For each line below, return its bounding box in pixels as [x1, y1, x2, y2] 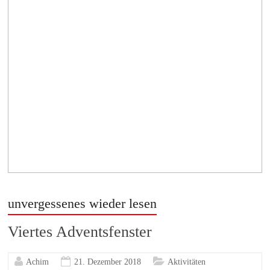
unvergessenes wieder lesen [8, 196, 157, 212]
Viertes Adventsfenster [8, 223, 152, 241]
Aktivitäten [168, 257, 206, 267]
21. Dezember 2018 [74, 257, 142, 267]
